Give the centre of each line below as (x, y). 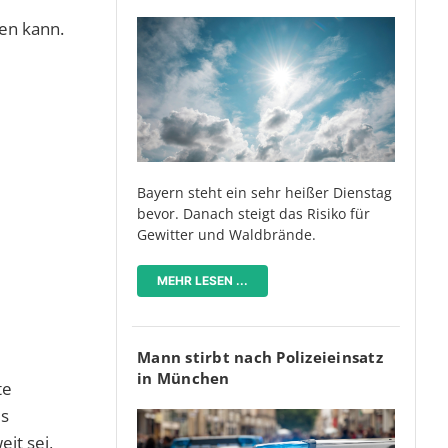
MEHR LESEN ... (202, 281)
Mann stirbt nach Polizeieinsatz (260, 357)
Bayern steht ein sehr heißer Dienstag (264, 193)
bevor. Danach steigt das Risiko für (253, 214)
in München (183, 378)
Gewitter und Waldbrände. (226, 235)
